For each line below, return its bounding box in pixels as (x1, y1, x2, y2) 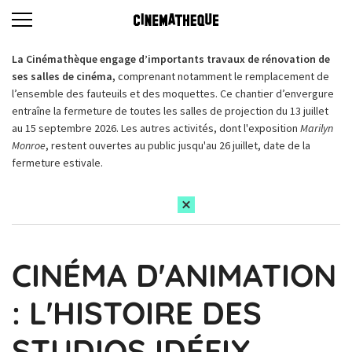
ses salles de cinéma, (12, 69, 118, 83)
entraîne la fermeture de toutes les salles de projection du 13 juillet (12, 104, 328, 118)
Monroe (12, 138, 46, 152)
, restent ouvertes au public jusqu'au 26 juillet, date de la (46, 138, 310, 152)
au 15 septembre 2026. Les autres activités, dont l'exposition (12, 121, 300, 135)
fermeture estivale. (12, 156, 103, 170)
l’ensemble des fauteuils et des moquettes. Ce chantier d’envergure (12, 86, 334, 101)
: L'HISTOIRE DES (12, 293, 262, 332)
